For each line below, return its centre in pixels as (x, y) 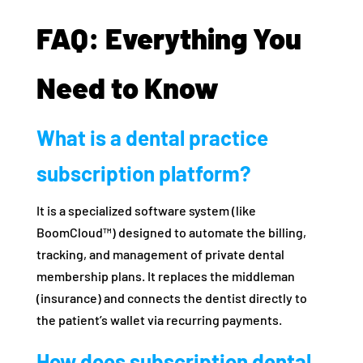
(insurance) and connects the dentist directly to (171, 298)
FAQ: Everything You (169, 38)
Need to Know (127, 88)
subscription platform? (143, 173)
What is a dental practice (152, 138)
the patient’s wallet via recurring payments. (159, 320)
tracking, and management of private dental (160, 254)
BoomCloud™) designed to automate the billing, (171, 233)
